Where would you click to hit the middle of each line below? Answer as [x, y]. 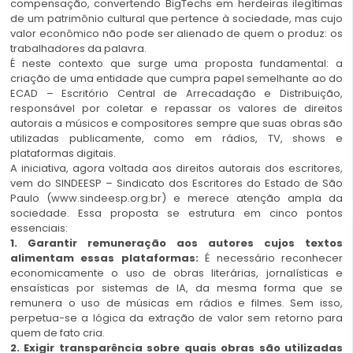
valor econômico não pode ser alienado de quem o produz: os [176, 34]
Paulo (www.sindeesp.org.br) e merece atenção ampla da [176, 199]
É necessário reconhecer [274, 258]
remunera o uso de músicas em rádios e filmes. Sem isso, [176, 303]
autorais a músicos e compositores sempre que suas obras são [176, 124]
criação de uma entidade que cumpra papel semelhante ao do [176, 79]
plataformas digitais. [63, 154]
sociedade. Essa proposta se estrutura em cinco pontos [176, 214]
